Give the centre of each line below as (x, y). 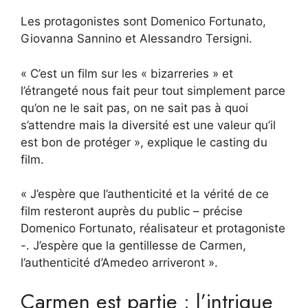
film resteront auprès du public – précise (132, 211)
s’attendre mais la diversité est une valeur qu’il (148, 125)
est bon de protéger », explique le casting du (144, 142)
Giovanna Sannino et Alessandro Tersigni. (136, 39)
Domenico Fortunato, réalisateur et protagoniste (153, 229)
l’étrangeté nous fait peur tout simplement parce (153, 90)
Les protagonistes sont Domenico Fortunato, (143, 22)
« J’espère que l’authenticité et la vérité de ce (145, 194)
